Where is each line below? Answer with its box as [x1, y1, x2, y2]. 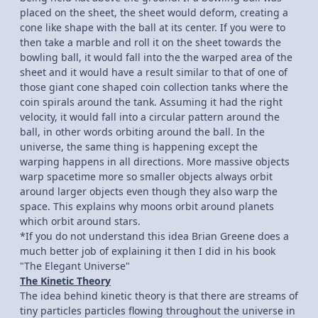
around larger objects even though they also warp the [20, 185, 278, 199]
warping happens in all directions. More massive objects [20, 155, 290, 169]
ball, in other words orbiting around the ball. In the [20, 125, 265, 139]
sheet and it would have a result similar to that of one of [20, 65, 287, 79]
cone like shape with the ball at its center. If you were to [20, 21, 285, 35]
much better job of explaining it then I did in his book [20, 244, 275, 258]
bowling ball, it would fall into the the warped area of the [20, 50, 292, 65]
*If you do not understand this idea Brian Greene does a [20, 229, 289, 243]
